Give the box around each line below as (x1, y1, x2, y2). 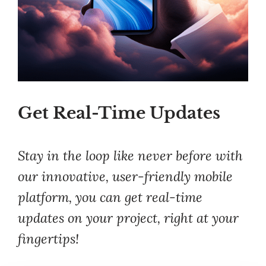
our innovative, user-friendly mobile (18, 168, 233, 185)
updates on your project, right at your (18, 210, 239, 226)
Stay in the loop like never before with (18, 147, 243, 164)
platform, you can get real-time (18, 189, 202, 205)
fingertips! (18, 230, 79, 247)
